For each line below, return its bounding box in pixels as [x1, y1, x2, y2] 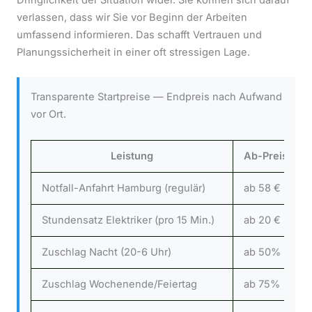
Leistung [111, 149, 153, 162]
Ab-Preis [244, 149, 288, 162]
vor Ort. [31, 108, 66, 121]
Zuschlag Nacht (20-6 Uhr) [41, 245, 171, 258]
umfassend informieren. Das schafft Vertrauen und [17, 28, 262, 41]
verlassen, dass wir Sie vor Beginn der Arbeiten [17, 10, 247, 24]
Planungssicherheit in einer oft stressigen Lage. [17, 45, 250, 58]
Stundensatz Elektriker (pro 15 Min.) [41, 213, 214, 226]
